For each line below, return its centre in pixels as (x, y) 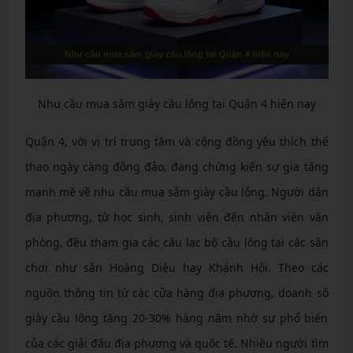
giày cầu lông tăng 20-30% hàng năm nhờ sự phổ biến (176, 318)
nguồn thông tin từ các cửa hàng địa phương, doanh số (176, 293)
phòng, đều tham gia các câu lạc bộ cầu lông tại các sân (176, 243)
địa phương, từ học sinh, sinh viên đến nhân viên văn (176, 217)
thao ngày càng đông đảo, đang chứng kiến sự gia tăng (176, 167)
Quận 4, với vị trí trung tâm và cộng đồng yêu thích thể (176, 142)
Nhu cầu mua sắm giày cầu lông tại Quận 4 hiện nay (176, 104)
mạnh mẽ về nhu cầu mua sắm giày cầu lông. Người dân (176, 192)
